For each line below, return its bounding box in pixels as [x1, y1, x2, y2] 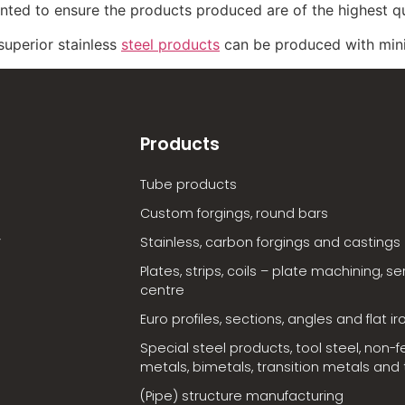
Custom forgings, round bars [139, 203, 328, 222]
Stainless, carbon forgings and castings [139, 232, 400, 251]
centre [139, 280, 184, 299]
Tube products [139, 174, 237, 193]
